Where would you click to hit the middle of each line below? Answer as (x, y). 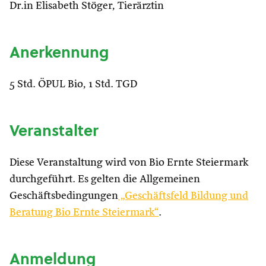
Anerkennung (59, 52)
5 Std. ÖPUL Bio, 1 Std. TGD (73, 84)
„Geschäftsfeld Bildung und (183, 196)
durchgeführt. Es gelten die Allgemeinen (105, 179)
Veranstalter (54, 131)
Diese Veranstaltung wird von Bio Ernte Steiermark (129, 163)
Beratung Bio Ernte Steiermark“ (84, 213)
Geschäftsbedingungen (64, 196)
